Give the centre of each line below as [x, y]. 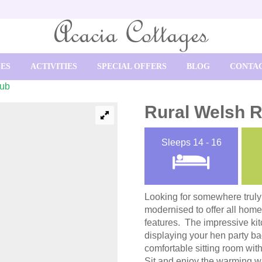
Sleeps [177, 143]
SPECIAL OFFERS [132, 66]
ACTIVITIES [54, 66]
